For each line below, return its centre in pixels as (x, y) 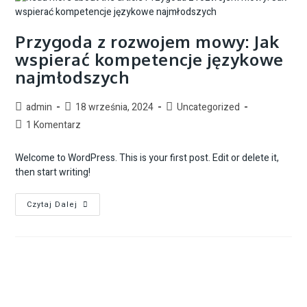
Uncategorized (209, 108)
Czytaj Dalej (52, 205)
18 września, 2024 (115, 108)
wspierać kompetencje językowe (149, 60)
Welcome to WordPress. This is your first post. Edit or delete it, (147, 158)
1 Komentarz (54, 125)
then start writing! (53, 173)
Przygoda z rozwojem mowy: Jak (147, 42)
